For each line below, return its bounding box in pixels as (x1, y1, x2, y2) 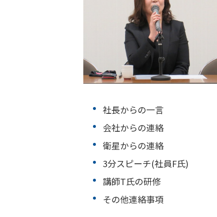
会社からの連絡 (103, 121, 164, 134)
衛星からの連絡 (103, 139, 164, 152)
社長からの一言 (103, 103, 164, 116)
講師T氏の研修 (103, 175, 161, 188)
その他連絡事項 (103, 193, 164, 206)
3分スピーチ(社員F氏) (103, 157, 188, 170)
